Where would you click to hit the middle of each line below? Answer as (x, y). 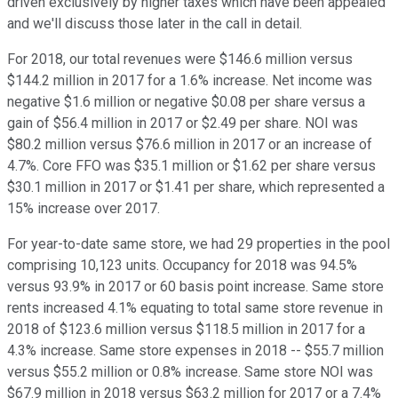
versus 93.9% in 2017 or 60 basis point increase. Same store (195, 287)
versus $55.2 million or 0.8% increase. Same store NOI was (190, 372)
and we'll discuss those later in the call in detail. (155, 24)
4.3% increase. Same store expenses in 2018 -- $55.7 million (195, 351)
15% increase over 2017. (84, 209)
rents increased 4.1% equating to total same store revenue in (195, 308)
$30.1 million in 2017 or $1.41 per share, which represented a (196, 187)
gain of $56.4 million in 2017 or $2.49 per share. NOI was (183, 123)
